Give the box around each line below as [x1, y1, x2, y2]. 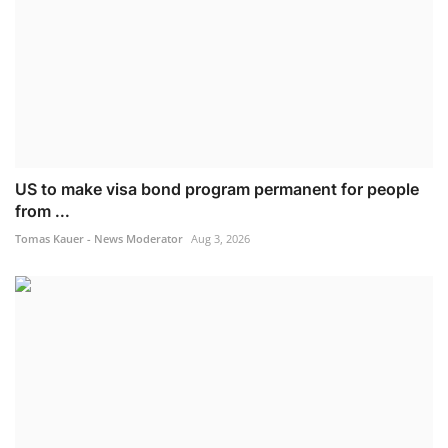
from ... [15, 200, 70, 221]
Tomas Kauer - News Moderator [15, 230, 183, 246]
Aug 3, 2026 [191, 230, 250, 246]
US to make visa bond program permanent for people [15, 178, 419, 199]
